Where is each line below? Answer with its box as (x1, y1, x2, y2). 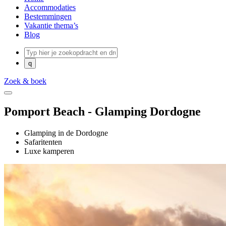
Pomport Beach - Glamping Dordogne (4, 104, 201, 118)
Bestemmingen (24, 12, 72, 21)
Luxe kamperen (24, 146, 74, 155)
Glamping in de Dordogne (24, 128, 108, 137)
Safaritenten (24, 137, 62, 146)
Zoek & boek (4, 77, 46, 85)
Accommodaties (24, 3, 76, 12)
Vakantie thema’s (24, 21, 78, 30)
